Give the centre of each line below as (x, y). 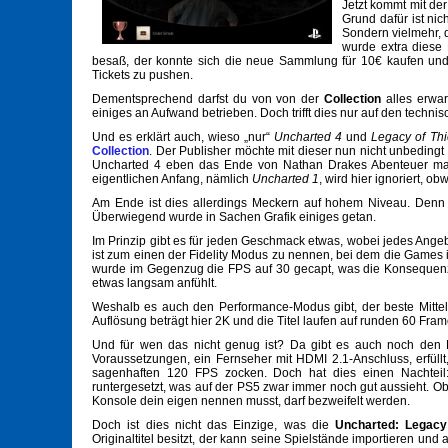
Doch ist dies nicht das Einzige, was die (214, 425)
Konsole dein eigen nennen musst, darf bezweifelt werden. (251, 401)
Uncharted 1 (285, 179)
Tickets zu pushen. (142, 75)
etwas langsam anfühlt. (154, 283)
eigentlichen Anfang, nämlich (172, 179)
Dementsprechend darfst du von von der (208, 99)
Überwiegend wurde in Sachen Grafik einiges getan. (234, 217)
